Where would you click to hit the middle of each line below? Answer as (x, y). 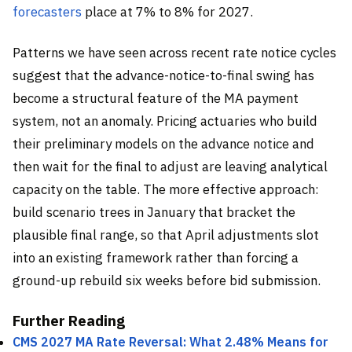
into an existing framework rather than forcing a (156, 257)
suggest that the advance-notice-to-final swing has (163, 75)
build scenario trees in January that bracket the (154, 212)
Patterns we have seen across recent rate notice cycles (174, 52)
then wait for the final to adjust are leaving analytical (170, 166)
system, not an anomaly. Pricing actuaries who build (165, 121)
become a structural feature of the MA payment (156, 98)
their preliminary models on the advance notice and (163, 143)
